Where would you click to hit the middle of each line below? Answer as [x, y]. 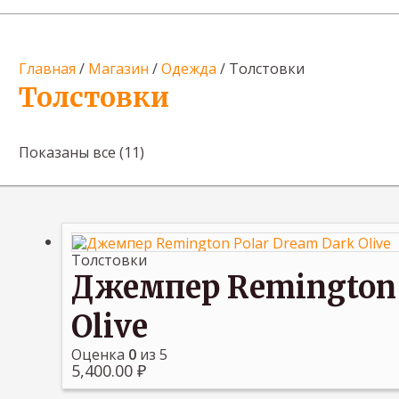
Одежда [189, 69]
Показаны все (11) [82, 152]
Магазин [119, 69]
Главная [48, 69]
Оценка [100, 354]
